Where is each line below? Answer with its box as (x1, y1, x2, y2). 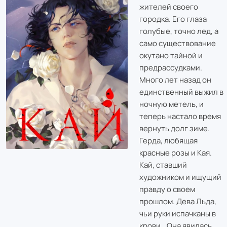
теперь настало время (139, 110, 221, 122)
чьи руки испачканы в (139, 208, 216, 219)
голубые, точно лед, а (139, 25, 218, 36)
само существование (139, 37, 216, 49)
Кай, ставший (139, 159, 187, 170)
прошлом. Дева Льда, (139, 196, 216, 207)
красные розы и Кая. (139, 147, 212, 158)
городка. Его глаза (139, 13, 207, 24)
